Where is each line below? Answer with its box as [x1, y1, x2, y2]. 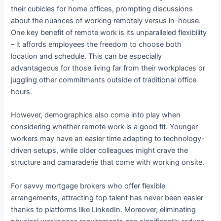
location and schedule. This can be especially [11, 51, 162, 61]
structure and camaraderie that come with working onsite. [11, 158, 205, 167]
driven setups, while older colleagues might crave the [11, 146, 188, 155]
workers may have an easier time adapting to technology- [11, 134, 205, 144]
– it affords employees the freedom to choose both [11, 39, 182, 49]
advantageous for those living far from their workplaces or [11, 63, 206, 73]
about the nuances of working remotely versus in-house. [11, 16, 201, 25]
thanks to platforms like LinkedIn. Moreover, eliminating [11, 205, 196, 214]
